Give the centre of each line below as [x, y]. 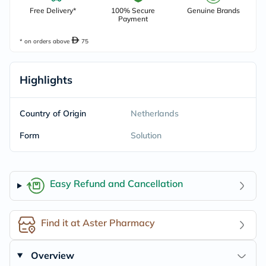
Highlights [46, 80]
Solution [146, 135]
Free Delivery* [53, 10]
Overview [52, 255]
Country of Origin [53, 113]
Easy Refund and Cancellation [116, 183]
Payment [133, 19]
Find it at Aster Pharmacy [98, 222]
